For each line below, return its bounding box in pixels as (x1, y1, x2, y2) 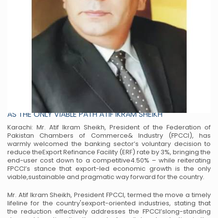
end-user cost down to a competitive (7, 156, 130, 165)
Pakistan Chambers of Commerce (7, 131, 128, 140)
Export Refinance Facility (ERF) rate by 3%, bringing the (42, 147, 211, 157)
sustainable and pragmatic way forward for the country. (28, 172, 204, 182)
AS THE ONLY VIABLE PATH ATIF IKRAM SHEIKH (7, 109, 163, 120)
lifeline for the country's (7, 199, 85, 208)
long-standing (165, 207, 211, 216)
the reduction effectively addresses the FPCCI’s (7, 207, 165, 216)
